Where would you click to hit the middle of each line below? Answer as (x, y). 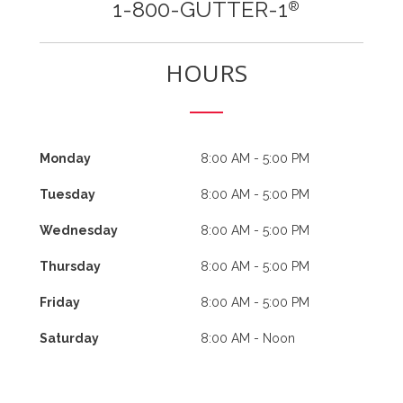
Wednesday (79, 230)
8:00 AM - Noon (247, 338)
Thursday (70, 266)
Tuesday (67, 194)
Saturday (69, 338)
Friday (60, 302)
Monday (65, 158)
